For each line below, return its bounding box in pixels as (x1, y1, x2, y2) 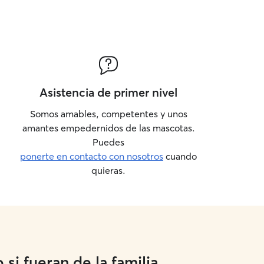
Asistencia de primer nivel (39, 85, 177, 100)
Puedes (93, 136, 124, 148)
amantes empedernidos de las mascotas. (22, 122, 195, 134)
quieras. (91, 164, 126, 176)
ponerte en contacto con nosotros (20, 150, 163, 162)
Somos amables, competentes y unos (29, 108, 187, 120)
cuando (163, 150, 197, 162)
